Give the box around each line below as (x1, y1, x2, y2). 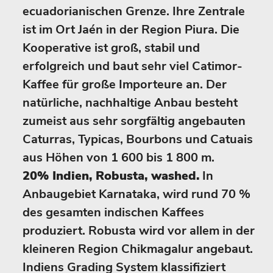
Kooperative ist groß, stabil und (23, 40, 200, 56)
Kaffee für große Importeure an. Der (23, 76, 227, 93)
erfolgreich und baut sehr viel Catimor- (23, 58, 243, 74)
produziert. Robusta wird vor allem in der (23, 222, 255, 239)
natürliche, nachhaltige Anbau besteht (23, 94, 238, 111)
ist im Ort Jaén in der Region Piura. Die (23, 21, 239, 38)
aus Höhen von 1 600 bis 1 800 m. (23, 149, 214, 166)
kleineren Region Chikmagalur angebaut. (23, 241, 253, 257)
